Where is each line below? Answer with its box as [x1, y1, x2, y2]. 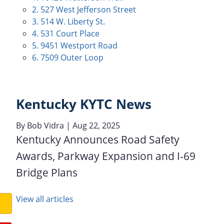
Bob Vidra [27, 119, 64, 131]
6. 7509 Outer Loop [32, 52, 103, 63]
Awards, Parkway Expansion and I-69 [16, 148, 195, 163]
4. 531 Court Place [32, 28, 99, 39]
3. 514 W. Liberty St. [32, 16, 105, 27]
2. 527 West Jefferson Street [32, 4, 136, 15]
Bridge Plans [16, 165, 77, 179]
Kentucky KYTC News [16, 95, 151, 113]
